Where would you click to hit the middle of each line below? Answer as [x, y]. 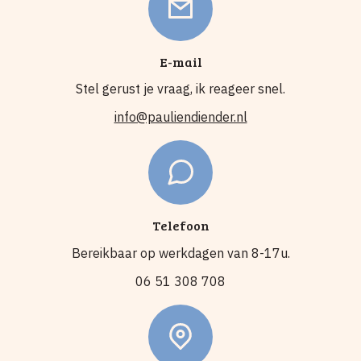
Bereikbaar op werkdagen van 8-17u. [180, 253]
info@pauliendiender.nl [180, 117]
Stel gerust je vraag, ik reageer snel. [180, 89]
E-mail [180, 62]
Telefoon [180, 226]
